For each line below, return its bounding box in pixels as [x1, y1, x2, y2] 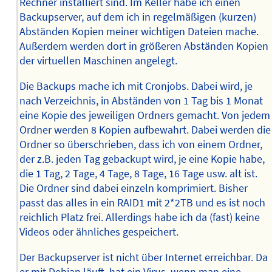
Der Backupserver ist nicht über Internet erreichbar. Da [19, 250, 268, 264]
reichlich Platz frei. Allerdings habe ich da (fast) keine [19, 211, 260, 225]
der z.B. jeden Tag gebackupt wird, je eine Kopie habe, [19, 152, 265, 166]
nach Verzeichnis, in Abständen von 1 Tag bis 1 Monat [19, 94, 263, 108]
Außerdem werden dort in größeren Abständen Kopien [19, 39, 268, 53]
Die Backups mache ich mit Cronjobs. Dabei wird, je [19, 80, 253, 93]
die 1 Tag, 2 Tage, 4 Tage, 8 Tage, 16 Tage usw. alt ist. [19, 167, 257, 181]
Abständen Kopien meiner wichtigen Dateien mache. [19, 25, 259, 39]
